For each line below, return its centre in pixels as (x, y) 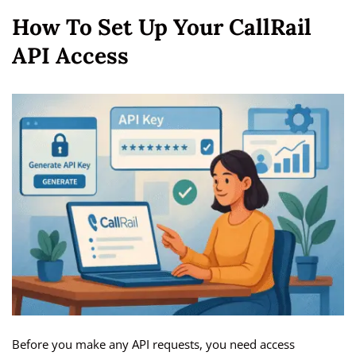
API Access (70, 56)
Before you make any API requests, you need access (153, 344)
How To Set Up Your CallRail (162, 27)
